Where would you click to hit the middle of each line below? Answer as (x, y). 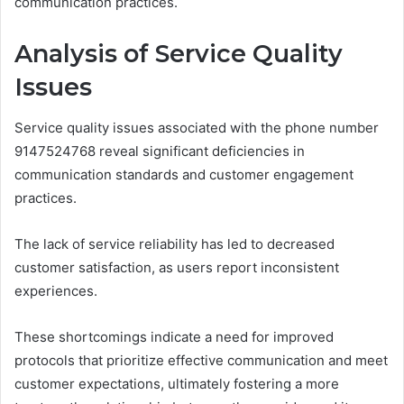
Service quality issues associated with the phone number (197, 127)
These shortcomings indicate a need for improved (174, 336)
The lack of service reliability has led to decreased (174, 243)
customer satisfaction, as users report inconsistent (177, 267)
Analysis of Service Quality (179, 54)
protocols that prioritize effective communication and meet (201, 360)
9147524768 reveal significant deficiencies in (160, 151)
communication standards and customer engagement (184, 174)
